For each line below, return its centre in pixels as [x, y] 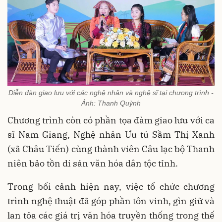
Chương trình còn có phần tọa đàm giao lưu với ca [111, 120]
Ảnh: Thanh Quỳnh [111, 103]
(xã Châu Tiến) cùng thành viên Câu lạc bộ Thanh [111, 149]
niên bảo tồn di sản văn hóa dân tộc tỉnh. [93, 163]
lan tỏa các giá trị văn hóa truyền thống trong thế [111, 215]
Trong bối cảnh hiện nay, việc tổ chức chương [111, 186]
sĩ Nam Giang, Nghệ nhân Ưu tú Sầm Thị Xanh [111, 134]
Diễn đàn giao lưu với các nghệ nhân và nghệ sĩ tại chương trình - [111, 92]
